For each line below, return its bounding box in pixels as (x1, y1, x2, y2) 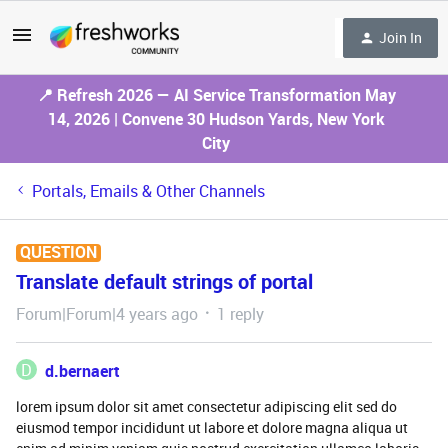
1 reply (217, 303, 264, 325)
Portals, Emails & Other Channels (32, 180, 265, 202)
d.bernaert (45, 360, 120, 382)
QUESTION (20, 241, 97, 263)
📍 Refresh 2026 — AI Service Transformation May (36, 84, 396, 106)
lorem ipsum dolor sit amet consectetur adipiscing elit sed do (16, 397, 397, 416)
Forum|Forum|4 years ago (16, 303, 198, 325)
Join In (379, 27, 422, 47)
